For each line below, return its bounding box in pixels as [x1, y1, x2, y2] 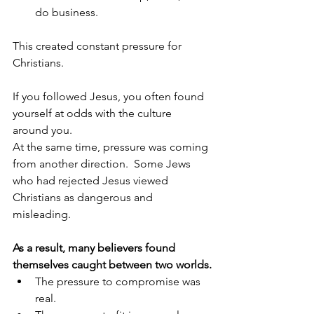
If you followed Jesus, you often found [13, 90, 207, 104]
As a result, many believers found [13, 241, 178, 255]
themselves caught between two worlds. [13, 258, 212, 272]
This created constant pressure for [13, 39, 184, 53]
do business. [35, 6, 98, 20]
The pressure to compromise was [35, 275, 203, 289]
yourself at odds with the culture [13, 107, 175, 121]
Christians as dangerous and [13, 191, 156, 205]
